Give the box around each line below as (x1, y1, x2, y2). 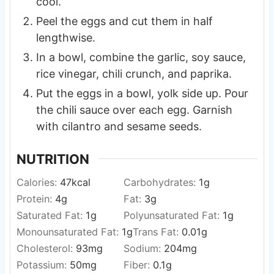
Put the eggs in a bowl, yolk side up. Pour (35, 86, 248, 100)
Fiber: (123, 258, 153, 271)
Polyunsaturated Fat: (123, 209, 223, 221)
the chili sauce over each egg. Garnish (35, 103, 232, 116)
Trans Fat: (132, 225, 182, 238)
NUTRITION (16, 150, 89, 167)
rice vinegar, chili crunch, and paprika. (35, 67, 232, 80)
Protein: (16, 192, 55, 205)
